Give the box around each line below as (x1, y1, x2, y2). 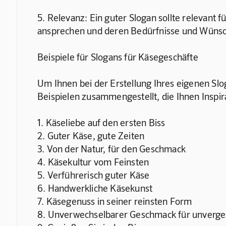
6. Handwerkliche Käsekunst (37, 182, 153, 194)
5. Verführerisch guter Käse (37, 168, 150, 181)
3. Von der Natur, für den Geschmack (37, 142, 186, 154)
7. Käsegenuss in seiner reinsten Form (37, 195, 192, 207)
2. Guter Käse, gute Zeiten (37, 129, 145, 141)
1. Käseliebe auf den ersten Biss (37, 116, 165, 128)
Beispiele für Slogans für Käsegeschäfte (37, 50, 198, 63)
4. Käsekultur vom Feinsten (37, 155, 149, 167)
